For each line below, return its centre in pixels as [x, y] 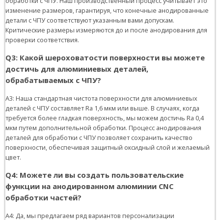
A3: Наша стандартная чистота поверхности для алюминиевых [101, 98]
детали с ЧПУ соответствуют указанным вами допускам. [90, 20]
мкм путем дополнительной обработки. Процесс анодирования [103, 128]
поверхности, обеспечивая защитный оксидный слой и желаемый [108, 148]
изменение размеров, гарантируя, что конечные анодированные [107, 11]
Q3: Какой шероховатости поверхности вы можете [105, 58]
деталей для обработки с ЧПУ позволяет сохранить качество [99, 138]
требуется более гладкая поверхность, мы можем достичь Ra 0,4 [105, 118]
